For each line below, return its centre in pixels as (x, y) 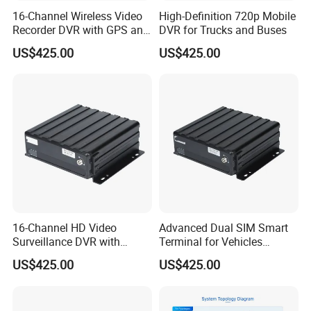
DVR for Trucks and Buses (222, 30)
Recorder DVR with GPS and (81, 30)
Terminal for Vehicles (210, 242)
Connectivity (189, 256)
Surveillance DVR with (67, 242)
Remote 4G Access (59, 256)
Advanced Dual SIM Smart (223, 228)
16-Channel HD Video (65, 228)
